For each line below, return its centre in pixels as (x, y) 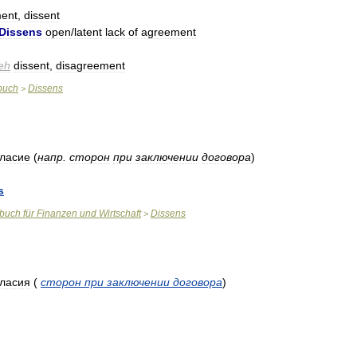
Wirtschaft (120, 214)
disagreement (90, 65)
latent (88, 32)
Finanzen (57, 214)
